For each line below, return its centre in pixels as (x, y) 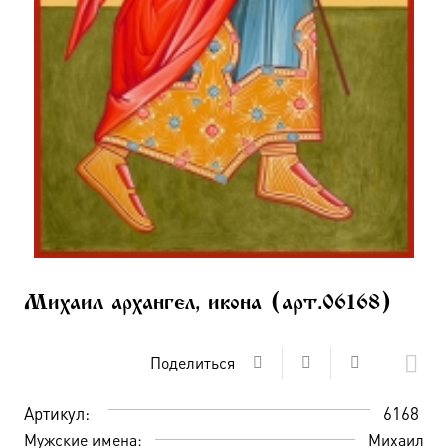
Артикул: (57, 413)
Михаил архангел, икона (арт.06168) (208, 303)
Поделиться (192, 363)
